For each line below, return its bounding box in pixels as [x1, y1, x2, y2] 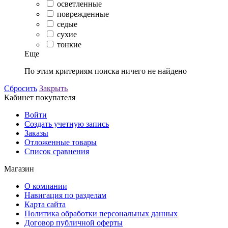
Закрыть [39, 83, 68, 93]
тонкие [57, 40, 81, 49]
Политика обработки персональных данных [24, 209, 178, 218]
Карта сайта [24, 199, 66, 209]
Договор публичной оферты [24, 218, 123, 227]
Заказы [24, 128, 48, 137]
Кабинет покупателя [4, 93, 75, 102]
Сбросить [4, 83, 37, 93]
